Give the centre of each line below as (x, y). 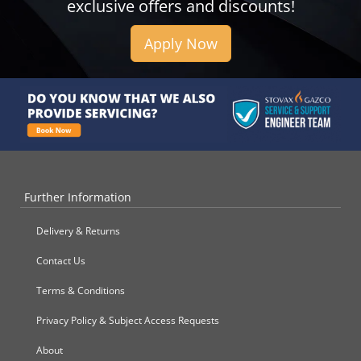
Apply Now (180, 44)
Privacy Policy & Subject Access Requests (128, 320)
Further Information (78, 197)
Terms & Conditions (81, 290)
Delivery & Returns (78, 230)
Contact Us (61, 260)
